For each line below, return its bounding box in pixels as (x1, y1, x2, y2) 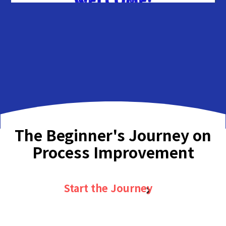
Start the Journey (64, 181, 152, 196)
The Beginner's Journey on (15, 124, 211, 146)
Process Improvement (32, 141, 194, 163)
